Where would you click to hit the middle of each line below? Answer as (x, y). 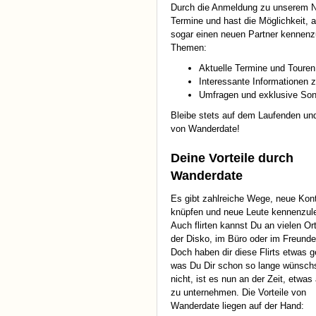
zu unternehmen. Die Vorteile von (238, 293)
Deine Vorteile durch (232, 158)
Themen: (189, 48)
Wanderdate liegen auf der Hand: (237, 306)
